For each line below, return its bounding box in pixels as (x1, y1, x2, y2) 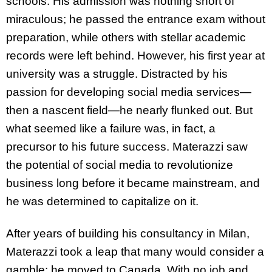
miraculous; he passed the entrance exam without (6, 13, 265, 26)
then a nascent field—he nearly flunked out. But (6, 104, 253, 117)
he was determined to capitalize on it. (6, 195, 199, 208)
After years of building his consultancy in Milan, (6, 227, 250, 240)
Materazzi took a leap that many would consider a (6, 245, 264, 259)
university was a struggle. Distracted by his (6, 67, 228, 81)
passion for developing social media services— (6, 86, 251, 99)
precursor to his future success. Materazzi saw (6, 140, 248, 154)
